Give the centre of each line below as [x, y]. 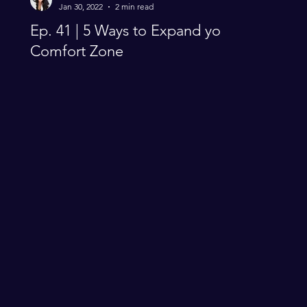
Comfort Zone [77, 51]
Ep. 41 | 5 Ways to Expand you [130, 30]
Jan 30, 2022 [81, 7]
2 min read [134, 7]
